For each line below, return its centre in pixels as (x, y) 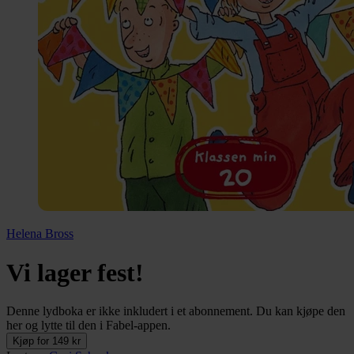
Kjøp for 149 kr (47, 341)
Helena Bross (40, 234)
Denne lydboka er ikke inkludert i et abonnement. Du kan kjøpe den (176, 311)
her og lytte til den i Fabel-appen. (88, 325)
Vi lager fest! (75, 272)
